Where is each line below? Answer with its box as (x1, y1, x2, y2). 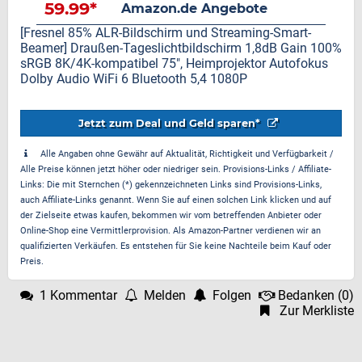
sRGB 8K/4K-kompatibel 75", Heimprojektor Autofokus (20, 56, 328, 71)
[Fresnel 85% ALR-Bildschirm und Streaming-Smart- (20, 25, 311, 40)
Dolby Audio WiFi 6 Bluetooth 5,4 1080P (20, 71, 247, 86)
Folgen (213, 288, 251, 303)
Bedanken (278, 288, 335, 303)
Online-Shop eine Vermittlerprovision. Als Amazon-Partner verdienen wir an (20, 225, 321, 236)
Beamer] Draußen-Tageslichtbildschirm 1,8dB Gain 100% (20, 40, 342, 56)
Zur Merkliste (280, 303, 354, 318)
